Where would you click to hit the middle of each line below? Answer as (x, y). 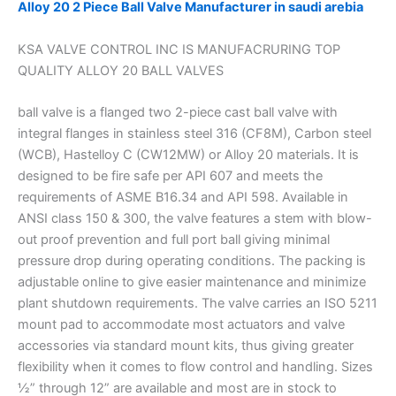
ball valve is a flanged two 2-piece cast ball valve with (178, 112)
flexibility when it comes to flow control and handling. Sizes (195, 366)
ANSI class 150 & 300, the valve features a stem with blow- (195, 218)
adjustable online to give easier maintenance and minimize (192, 282)
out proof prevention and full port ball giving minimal (174, 239)
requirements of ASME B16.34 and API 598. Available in (183, 197)
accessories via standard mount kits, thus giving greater (186, 345)
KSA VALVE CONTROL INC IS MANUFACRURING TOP (179, 49)
